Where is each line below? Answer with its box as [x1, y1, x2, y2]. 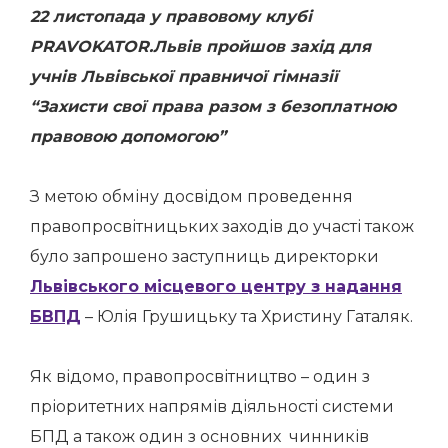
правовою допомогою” [30, 127, 226, 146]
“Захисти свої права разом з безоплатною [30, 97, 396, 116]
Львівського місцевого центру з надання [30, 277, 402, 296]
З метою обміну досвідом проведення [30, 187, 353, 206]
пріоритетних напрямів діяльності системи [30, 397, 394, 416]
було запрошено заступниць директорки [30, 247, 379, 266]
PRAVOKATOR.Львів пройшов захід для [30, 37, 371, 56]
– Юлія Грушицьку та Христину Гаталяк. [81, 307, 413, 326]
